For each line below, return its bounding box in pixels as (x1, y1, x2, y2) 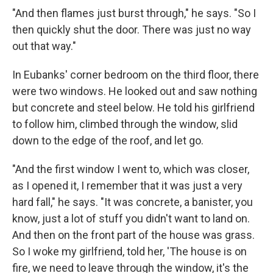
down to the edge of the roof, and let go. (12, 133, 204, 147)
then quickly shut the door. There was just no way (12, 23, 251, 36)
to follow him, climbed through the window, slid (12, 117, 238, 130)
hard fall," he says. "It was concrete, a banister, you (12, 195, 253, 208)
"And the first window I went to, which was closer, (12, 162, 249, 175)
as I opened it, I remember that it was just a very (12, 179, 243, 192)
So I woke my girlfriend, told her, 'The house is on (12, 244, 247, 258)
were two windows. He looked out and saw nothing (12, 84, 257, 97)
